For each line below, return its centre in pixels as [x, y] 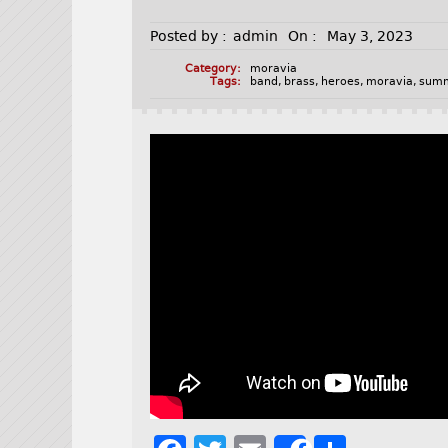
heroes [341, 82]
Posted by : [189, 36]
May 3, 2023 [370, 36]
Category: [212, 69]
